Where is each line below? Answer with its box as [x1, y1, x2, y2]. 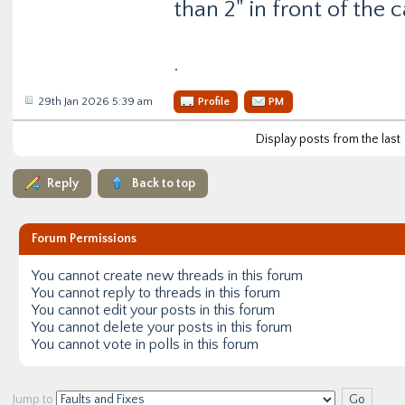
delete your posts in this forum [99, 319, 292, 336]
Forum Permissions [32, 231, 137, 247]
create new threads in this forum [99, 268, 303, 285]
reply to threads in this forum [99, 285, 280, 302]
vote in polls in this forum [99, 336, 259, 353]
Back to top [132, 176, 195, 192]
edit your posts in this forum [99, 302, 275, 319]
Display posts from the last [255, 131, 400, 146]
